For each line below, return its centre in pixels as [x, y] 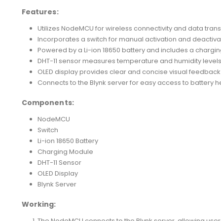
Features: [40, 12]
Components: [48, 102]
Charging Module [65, 151]
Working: [39, 204]
